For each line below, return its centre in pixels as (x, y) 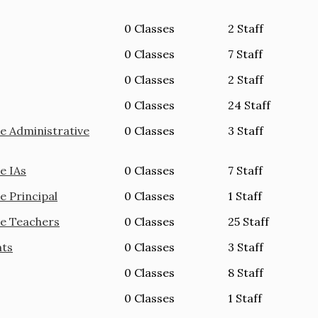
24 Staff (250, 105)
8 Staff (246, 272)
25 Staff (249, 221)
